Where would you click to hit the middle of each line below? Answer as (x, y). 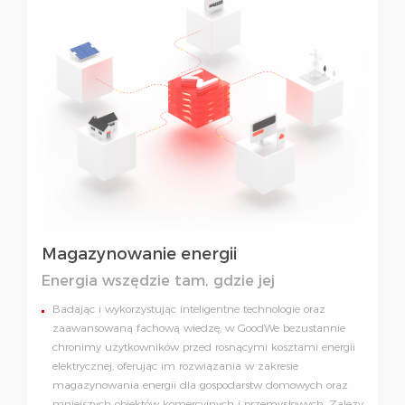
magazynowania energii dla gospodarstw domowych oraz (200, 385)
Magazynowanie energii (139, 254)
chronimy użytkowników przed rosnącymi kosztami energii (204, 347)
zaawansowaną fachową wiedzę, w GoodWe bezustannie (199, 328)
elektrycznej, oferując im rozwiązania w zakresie (175, 366)
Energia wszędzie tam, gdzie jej (158, 281)
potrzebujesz (89, 303)
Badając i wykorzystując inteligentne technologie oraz (189, 309)
